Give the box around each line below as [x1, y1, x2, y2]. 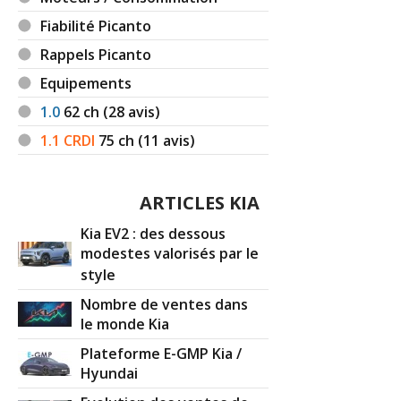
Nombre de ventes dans [81, 294, 249, 314]
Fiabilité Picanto [40, 15, 152, 36]
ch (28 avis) [83, 101, 161, 122]
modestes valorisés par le [81, 243, 260, 265]
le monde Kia [81, 313, 170, 336]
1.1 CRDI [40, 130, 96, 150]
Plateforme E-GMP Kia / [81, 343, 243, 363]
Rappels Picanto [40, 44, 152, 64]
